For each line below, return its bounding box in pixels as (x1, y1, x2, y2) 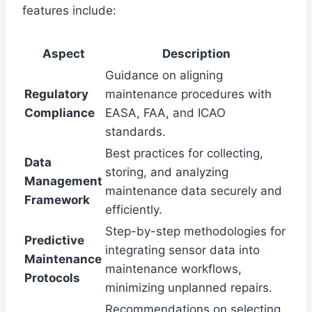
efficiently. (105, 203, 162, 217)
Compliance (24, 106, 95, 120)
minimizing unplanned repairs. (105, 281, 272, 295)
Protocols (24, 271, 80, 286)
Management (24, 174, 102, 189)
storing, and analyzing (105, 165, 228, 180)
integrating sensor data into (105, 243, 260, 258)
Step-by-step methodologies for (105, 224, 286, 239)
